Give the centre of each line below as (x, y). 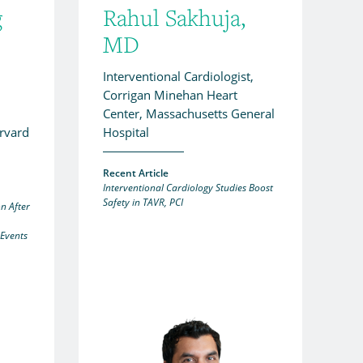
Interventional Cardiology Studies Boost (188, 187)
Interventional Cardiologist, (178, 76)
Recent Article (136, 173)
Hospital (126, 132)
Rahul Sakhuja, (174, 17)
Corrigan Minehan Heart (170, 94)
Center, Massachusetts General (189, 113)
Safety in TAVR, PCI (143, 202)
